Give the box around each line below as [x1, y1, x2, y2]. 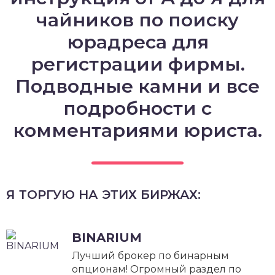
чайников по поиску [36, 9, 239, 31]
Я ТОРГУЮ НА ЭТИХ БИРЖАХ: [6, 187, 201, 202]
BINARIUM [71, 230, 142, 245]
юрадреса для [66, 31, 209, 53]
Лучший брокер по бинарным [71, 249, 229, 261]
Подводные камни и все [15, 75, 260, 98]
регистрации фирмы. [30, 53, 245, 76]
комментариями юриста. [13, 119, 262, 142]
